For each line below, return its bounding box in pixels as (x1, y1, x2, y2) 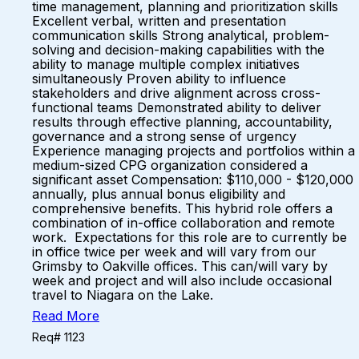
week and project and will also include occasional (32, 272, 332, 288)
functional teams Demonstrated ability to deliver (32, 99, 321, 115)
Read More (32, 308, 99, 324)
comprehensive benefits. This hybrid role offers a (32, 200, 333, 216)
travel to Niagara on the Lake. (32, 287, 217, 303)
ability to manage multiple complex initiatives (32, 56, 300, 72)
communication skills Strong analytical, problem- (32, 27, 329, 43)
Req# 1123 (32, 330, 85, 344)
